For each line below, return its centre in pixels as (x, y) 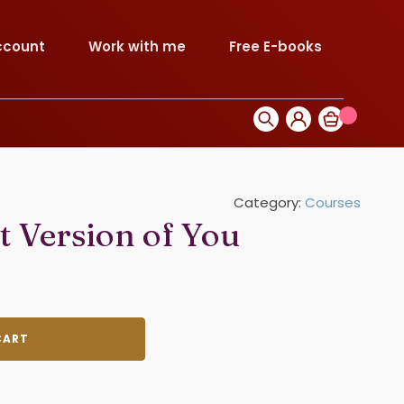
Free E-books (275, 46)
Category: (269, 202)
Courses (333, 202)
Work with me (137, 46)
